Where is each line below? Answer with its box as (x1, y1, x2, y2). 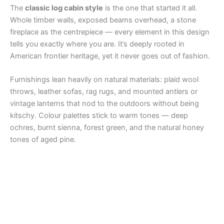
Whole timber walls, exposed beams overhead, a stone (10, 15, 196, 24)
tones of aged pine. (10, 135, 76, 144)
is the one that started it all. (103, 3, 197, 12)
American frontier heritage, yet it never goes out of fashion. (10, 51, 210, 60)
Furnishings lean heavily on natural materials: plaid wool (10, 75, 198, 84)
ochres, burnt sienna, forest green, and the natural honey (10, 123, 204, 132)
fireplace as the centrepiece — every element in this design (10, 27, 209, 36)
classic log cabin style (25, 3, 103, 12)
